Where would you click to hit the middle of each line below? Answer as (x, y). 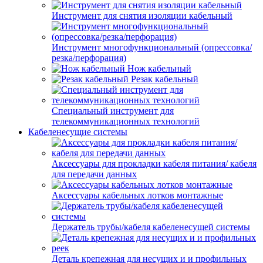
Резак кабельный (165, 79)
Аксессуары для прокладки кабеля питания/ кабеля (154, 163)
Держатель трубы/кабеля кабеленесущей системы (151, 227)
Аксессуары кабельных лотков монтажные (137, 195)
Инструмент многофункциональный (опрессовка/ (152, 47)
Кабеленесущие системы (78, 132)
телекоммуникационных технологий (126, 121)
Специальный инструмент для (113, 111)
